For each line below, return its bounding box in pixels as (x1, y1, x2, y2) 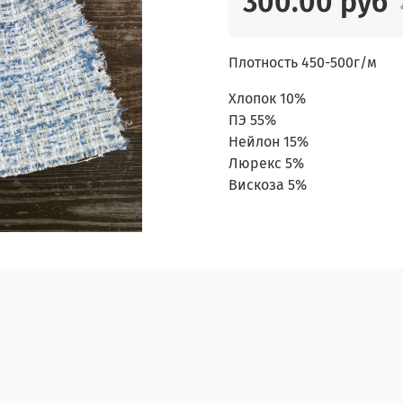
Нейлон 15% (228, 133, 309, 151)
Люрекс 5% (228, 155, 304, 173)
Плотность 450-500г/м (228, 54, 377, 72)
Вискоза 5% (228, 176, 307, 194)
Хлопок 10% (228, 90, 306, 108)
